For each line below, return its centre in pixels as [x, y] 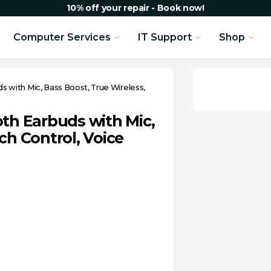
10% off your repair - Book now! [135, 8]
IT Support [165, 37]
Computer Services [62, 37]
